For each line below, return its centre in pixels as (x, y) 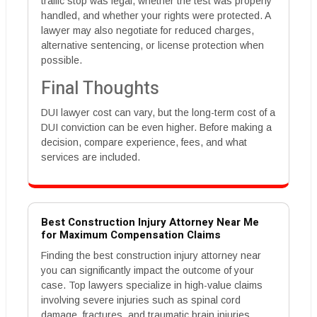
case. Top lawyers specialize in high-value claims (152, 286)
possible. (62, 60)
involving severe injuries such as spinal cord (141, 300)
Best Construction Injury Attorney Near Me (150, 223)
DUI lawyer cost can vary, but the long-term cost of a (158, 113)
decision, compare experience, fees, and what (144, 143)
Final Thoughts (100, 89)
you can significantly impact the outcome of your (148, 271)
